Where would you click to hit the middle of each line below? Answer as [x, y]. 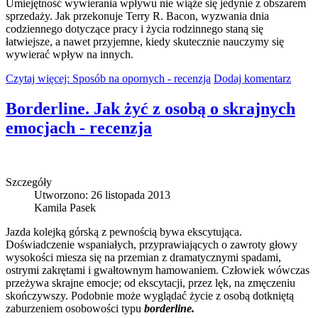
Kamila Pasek [65, 207]
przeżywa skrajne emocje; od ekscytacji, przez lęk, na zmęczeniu [150, 283]
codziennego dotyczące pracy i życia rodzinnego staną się [135, 29]
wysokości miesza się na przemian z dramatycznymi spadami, [143, 257]
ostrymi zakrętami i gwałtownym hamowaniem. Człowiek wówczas [158, 270]
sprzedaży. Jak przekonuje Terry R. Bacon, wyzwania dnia [137, 16]
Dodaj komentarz [252, 79]
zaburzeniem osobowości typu [75, 308]
